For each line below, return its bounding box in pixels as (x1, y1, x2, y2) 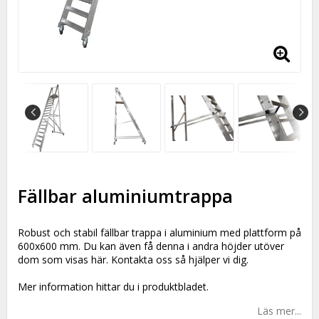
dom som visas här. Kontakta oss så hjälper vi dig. (18, 253, 249, 267)
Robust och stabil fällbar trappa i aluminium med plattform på (18, 226, 301, 240)
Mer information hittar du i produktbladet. (18, 280, 209, 294)
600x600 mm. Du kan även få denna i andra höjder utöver (18, 239, 284, 253)
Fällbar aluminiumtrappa (18, 184, 233, 209)
